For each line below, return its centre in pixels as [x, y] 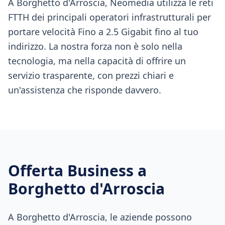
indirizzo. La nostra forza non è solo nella [95, 46]
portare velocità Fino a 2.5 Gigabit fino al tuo [103, 32]
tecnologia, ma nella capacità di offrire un [97, 61]
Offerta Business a [77, 171]
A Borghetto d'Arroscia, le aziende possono [100, 217]
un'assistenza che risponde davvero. [85, 90]
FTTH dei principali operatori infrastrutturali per [109, 17]
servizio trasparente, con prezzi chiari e [91, 75]
